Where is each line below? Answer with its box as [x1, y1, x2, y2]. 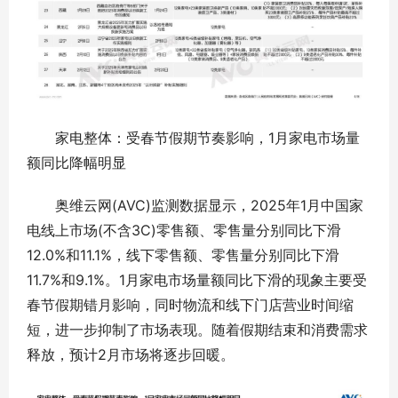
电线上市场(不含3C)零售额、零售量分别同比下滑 [27, 221, 341, 240]
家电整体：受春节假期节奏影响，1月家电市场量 [27, 129, 360, 147]
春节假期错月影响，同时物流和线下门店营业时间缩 [27, 296, 354, 314]
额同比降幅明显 [27, 154, 126, 172]
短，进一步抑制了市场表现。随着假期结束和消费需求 [27, 321, 368, 339]
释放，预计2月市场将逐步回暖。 [27, 346, 235, 364]
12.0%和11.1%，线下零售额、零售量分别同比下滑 [27, 246, 339, 265]
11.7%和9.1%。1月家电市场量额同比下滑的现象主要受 [27, 271, 367, 290]
